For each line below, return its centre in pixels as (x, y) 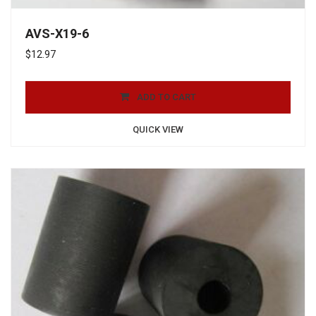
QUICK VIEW (158, 130)
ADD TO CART (166, 97)
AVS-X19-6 (57, 34)
